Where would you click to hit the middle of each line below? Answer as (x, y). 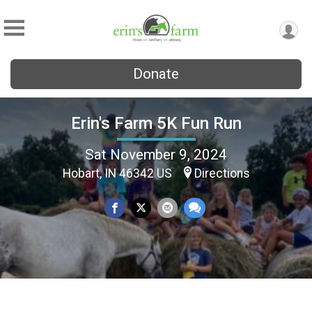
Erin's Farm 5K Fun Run (156, 123)
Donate (156, 74)
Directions (222, 173)
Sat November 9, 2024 (156, 154)
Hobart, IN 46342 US (118, 173)
